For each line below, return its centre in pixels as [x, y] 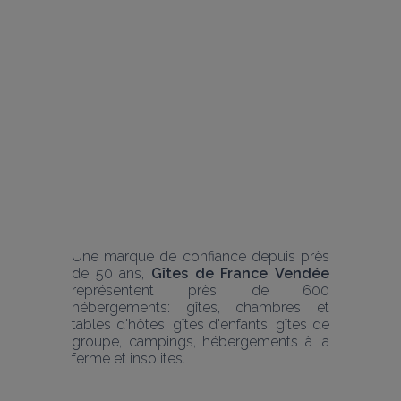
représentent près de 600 [200, 290]
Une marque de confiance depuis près [200, 256]
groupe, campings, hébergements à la [200, 341]
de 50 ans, [111, 273]
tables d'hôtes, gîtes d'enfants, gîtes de [200, 324]
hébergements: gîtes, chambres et [200, 307]
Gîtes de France [210, 273]
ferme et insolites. [128, 358]
